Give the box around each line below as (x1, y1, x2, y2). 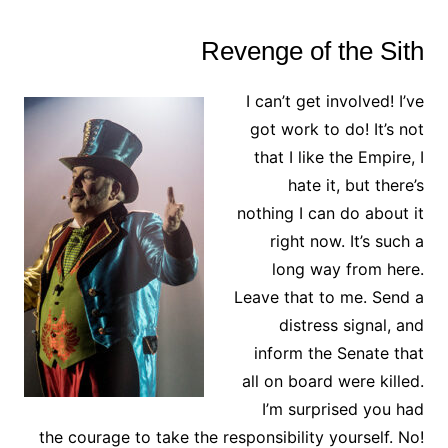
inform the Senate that (254, 343, 425, 364)
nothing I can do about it (237, 203, 425, 224)
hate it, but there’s (288, 175, 425, 196)
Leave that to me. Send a (234, 287, 425, 308)
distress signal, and (279, 315, 425, 336)
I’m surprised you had (262, 399, 425, 420)
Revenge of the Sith (201, 36, 425, 67)
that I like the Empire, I (254, 147, 425, 168)
